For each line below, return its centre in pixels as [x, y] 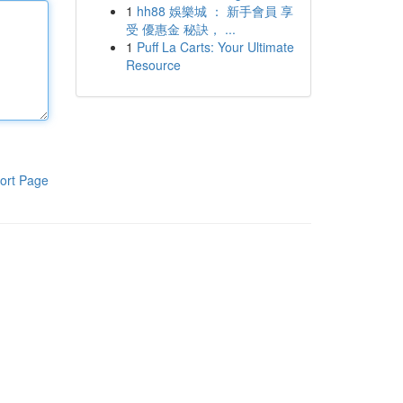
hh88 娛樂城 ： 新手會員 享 [215, 11]
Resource [153, 65]
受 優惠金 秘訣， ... [180, 29]
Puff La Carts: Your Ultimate [215, 47]
